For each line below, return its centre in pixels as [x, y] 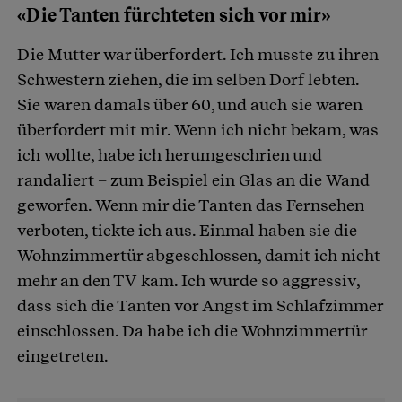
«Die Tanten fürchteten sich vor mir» [174, 15]
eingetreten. [63, 355]
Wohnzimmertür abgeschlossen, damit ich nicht [199, 255]
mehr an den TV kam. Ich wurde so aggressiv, [188, 280]
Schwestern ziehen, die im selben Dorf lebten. [188, 79]
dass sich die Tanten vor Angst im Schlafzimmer [200, 305]
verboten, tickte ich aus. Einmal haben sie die [187, 230]
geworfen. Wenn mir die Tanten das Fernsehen [191, 205]
